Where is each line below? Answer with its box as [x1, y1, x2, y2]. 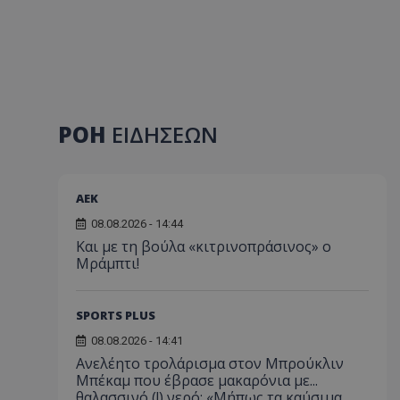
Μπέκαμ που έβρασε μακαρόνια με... [76, 371, 318, 390]
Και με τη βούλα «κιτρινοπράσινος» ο [76, 237, 331, 256]
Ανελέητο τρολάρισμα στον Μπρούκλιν [76, 354, 344, 373]
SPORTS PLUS [76, 307, 155, 323]
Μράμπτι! [76, 254, 139, 273]
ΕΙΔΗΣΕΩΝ [112, 120, 218, 149]
